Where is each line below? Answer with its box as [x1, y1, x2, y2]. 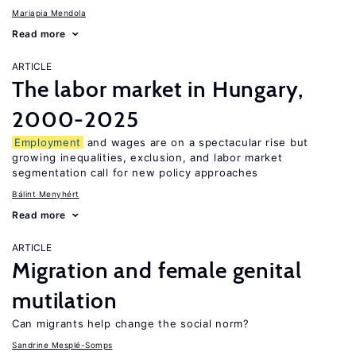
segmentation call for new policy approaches [12, 166, 259, 179]
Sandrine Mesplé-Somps [12, 340, 113, 350]
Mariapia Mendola [12, 8, 86, 17]
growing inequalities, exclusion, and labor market [12, 151, 283, 164]
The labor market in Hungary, [12, 75, 304, 103]
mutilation [12, 287, 118, 314]
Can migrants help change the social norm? [12, 317, 250, 330]
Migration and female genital [12, 257, 302, 284]
